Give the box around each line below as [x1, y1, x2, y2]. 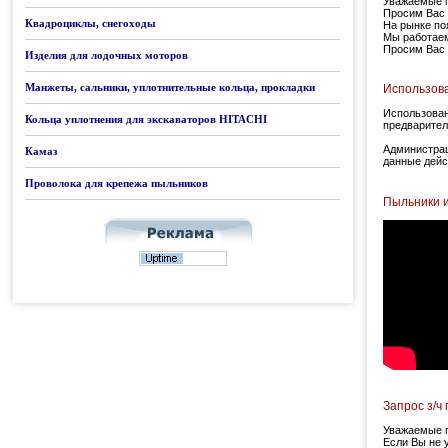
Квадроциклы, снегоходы [25, 17, 156, 29]
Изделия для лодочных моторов [25, 49, 188, 61]
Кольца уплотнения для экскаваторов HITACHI [25, 113, 267, 125]
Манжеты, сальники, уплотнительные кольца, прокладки [25, 81, 315, 93]
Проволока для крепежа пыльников [25, 177, 208, 189]
